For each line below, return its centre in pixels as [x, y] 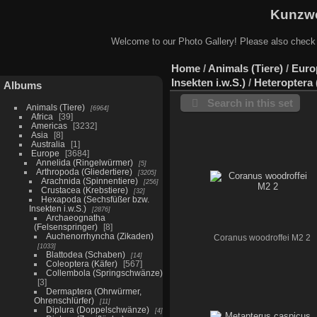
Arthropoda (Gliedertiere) [84, 171]
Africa [42, 116]
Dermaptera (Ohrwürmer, [93, 291]
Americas [49, 125]
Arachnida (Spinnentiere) [89, 180]
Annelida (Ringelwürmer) [84, 162]
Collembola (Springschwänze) [104, 272]
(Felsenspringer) [65, 226]
